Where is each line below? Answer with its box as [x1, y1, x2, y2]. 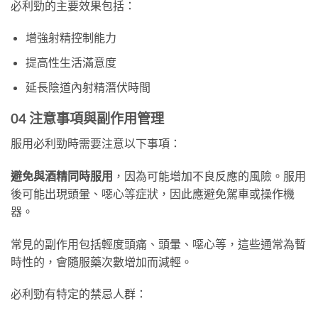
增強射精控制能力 [25, 31, 116, 45]
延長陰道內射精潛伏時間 [25, 79, 150, 94]
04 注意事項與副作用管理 [11, 110, 164, 127]
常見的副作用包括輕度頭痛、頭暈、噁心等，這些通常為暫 [11, 236, 306, 251]
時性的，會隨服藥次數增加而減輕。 [11, 254, 192, 268]
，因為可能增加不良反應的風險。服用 [113, 168, 306, 182]
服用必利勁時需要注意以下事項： [11, 136, 181, 150]
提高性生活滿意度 [25, 55, 116, 70]
